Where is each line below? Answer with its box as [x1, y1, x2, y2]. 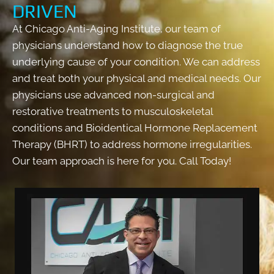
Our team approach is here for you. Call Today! [12, 154, 231, 167]
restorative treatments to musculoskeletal [12, 105, 213, 117]
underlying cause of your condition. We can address [12, 55, 260, 68]
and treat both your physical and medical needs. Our [12, 72, 261, 84]
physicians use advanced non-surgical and [12, 88, 215, 101]
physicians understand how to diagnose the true [12, 39, 243, 51]
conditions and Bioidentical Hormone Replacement [12, 121, 257, 134]
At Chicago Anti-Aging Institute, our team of [12, 22, 221, 35]
